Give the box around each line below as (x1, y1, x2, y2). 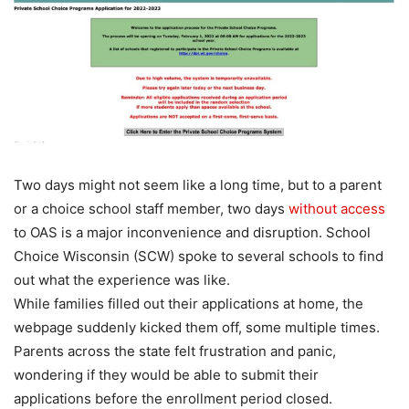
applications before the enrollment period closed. (14, 389, 332, 407)
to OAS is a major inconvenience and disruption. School (14, 223, 371, 241)
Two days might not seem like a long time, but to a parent (14, 175, 382, 194)
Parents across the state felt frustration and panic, (14, 341, 336, 360)
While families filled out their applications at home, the (14, 294, 363, 312)
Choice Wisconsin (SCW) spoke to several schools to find (14, 246, 383, 265)
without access (288, 199, 385, 217)
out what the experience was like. (14, 270, 230, 288)
